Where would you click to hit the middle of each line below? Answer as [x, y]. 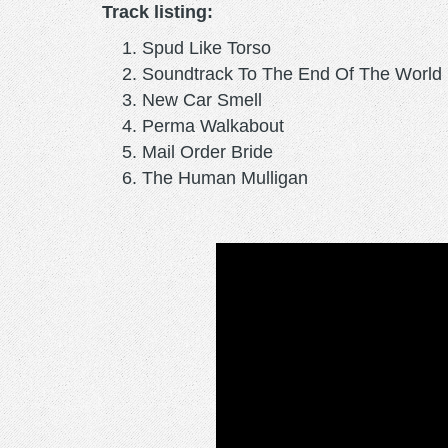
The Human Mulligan [225, 177]
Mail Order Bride [207, 151]
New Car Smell [202, 99]
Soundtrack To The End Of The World [292, 73]
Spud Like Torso [206, 47]
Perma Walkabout [213, 125]
